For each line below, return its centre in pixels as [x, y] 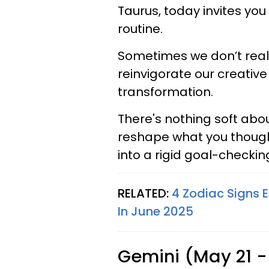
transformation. [167, 92]
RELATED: [145, 194]
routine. [142, 29]
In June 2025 [156, 212]
